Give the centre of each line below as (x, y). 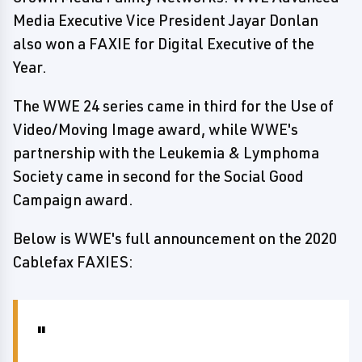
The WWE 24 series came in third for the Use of (173, 106)
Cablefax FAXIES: (73, 262)
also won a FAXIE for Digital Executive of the (164, 44)
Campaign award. (73, 200)
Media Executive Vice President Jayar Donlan (166, 20)
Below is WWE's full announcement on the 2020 (175, 238)
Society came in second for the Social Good (158, 176)
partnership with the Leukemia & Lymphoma (166, 153)
